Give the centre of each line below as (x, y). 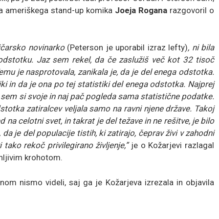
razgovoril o (191, 10)
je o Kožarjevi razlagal (171, 145)
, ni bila (201, 47)
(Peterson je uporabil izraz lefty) (127, 47)
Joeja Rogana (141, 10)
